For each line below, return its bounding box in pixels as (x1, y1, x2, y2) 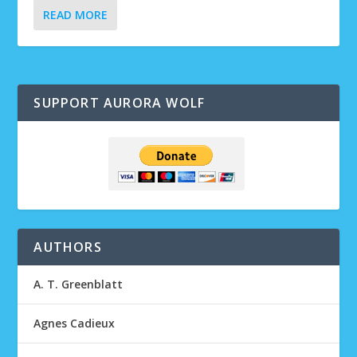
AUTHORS (33, 238, 102, 256)
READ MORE (43, 7, 108, 22)
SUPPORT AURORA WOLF (33, 94, 206, 112)
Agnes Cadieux (33, 316, 116, 331)
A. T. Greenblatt (33, 277, 124, 292)
